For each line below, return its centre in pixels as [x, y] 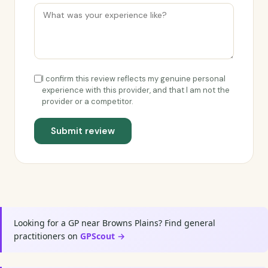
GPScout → [103, 236]
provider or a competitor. [88, 101]
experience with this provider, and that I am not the [136, 90]
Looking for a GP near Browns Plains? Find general [115, 223]
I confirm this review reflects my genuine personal [134, 79]
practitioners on [47, 236]
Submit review [83, 131]
